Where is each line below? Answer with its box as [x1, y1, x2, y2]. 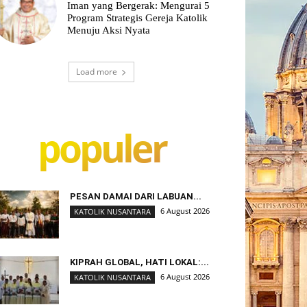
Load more [76, 65, 117, 77]
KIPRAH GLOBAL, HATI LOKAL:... [70, 256, 209, 267]
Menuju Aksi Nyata [67, 24, 151, 36]
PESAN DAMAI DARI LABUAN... [70, 191, 201, 201]
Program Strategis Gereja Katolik [67, 12, 208, 23]
